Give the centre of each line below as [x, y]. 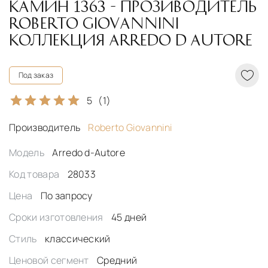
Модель [28, 153]
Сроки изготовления [57, 217]
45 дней [129, 217]
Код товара [35, 174]
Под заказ [36, 75]
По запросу [66, 196]
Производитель [46, 128]
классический [77, 239]
